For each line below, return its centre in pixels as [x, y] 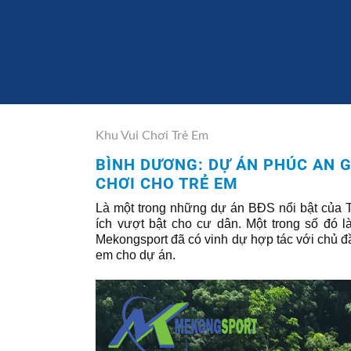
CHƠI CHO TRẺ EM [167, 183]
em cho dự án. [137, 255]
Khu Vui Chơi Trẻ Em [152, 136]
